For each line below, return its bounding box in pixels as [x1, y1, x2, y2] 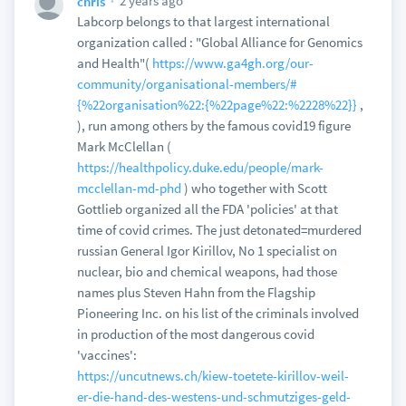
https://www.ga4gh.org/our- [151, 54, 314, 72]
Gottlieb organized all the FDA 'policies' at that [76, 200, 338, 217]
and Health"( [76, 54, 152, 72]
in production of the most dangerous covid [76, 325, 314, 343]
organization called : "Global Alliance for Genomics [76, 34, 362, 51]
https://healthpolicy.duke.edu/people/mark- [76, 159, 324, 176]
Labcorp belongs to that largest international [76, 13, 330, 30]
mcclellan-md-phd [76, 179, 181, 197]
